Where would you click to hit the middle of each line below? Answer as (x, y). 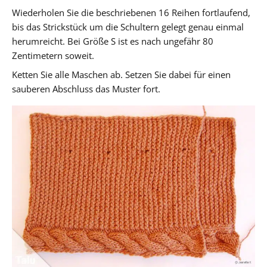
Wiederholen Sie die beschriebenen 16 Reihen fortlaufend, (131, 12)
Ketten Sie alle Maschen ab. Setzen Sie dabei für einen (121, 74)
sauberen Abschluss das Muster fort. (86, 89)
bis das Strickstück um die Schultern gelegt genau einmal (128, 27)
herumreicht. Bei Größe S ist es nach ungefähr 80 (113, 41)
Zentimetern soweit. (53, 55)
